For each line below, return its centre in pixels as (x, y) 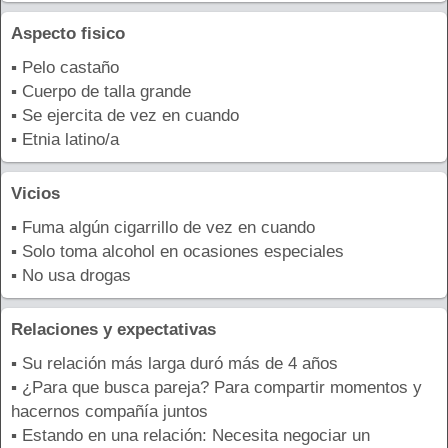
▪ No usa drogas (71, 276)
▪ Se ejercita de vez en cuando (125, 116)
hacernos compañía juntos (109, 412)
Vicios (35, 194)
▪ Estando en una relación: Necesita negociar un (190, 436)
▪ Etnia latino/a (65, 140)
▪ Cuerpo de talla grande (101, 92)
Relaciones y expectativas (113, 330)
